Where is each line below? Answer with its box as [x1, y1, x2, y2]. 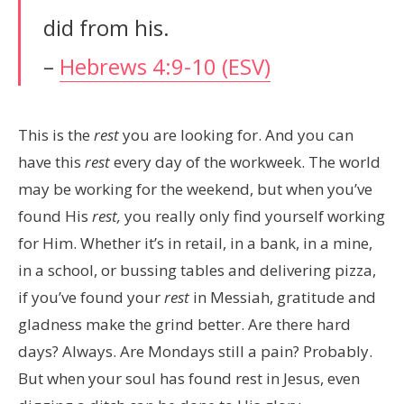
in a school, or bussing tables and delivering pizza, [18, 259, 376, 280]
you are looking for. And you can [119, 124, 353, 145]
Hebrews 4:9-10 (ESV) [60, 50, 271, 81]
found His [18, 205, 92, 226]
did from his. [43, 12, 170, 42]
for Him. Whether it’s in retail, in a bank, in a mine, [18, 232, 372, 253]
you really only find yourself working [124, 205, 385, 226]
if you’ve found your [18, 286, 164, 308]
